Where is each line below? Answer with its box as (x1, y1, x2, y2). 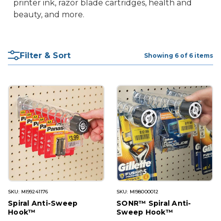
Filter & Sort (20, 50, 71, 60)
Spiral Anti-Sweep (8, 198, 78, 208)
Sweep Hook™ (116, 207, 173, 217)
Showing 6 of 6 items (144, 51, 213, 59)
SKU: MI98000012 (116, 188, 159, 195)
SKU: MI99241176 (8, 188, 48, 195)
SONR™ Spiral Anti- (116, 198, 191, 208)
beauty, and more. (13, 9, 84, 19)
